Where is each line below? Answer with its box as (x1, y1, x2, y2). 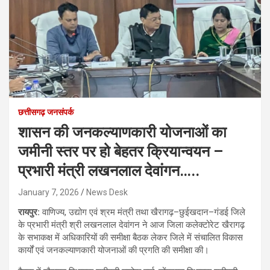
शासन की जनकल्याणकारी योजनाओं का (18, 123, 227, 141)
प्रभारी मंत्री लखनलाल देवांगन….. (18, 162, 199, 180)
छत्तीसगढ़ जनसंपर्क (18, 107, 74, 117)
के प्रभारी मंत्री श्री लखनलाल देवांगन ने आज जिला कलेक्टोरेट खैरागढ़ (18, 219, 245, 230)
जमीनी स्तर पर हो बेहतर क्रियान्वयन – (18, 142, 223, 160)
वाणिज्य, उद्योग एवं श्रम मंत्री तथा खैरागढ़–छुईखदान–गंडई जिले (40, 206, 245, 218)
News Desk (86, 187, 128, 197)
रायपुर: (18, 206, 40, 218)
